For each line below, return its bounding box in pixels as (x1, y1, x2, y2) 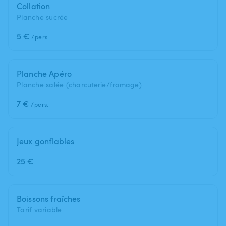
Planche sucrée (17, 12, 68, 22)
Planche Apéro (17, 68, 72, 79)
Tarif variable (17, 204, 62, 214)
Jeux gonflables (17, 135, 75, 147)
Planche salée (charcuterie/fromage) (17, 79, 142, 89)
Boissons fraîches (17, 193, 81, 204)
